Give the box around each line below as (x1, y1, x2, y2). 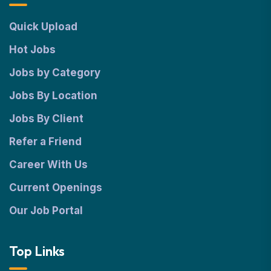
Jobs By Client (9, 112, 83, 125)
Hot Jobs (9, 43, 56, 56)
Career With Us (9, 158, 88, 171)
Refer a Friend (9, 135, 82, 148)
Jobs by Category (9, 66, 100, 79)
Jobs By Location (9, 89, 97, 102)
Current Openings (9, 181, 102, 194)
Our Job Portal (9, 204, 83, 217)
